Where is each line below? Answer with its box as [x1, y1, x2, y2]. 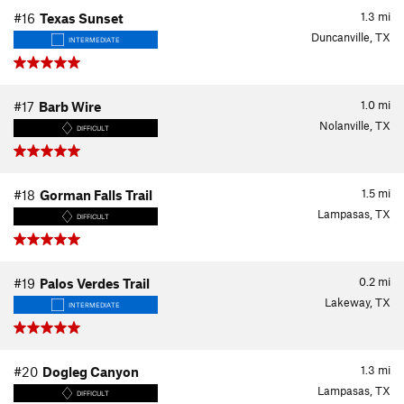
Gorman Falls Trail [40, 187, 152, 203]
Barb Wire [39, 98, 101, 115]
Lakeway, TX [325, 295, 390, 309]
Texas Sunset [40, 10, 124, 26]
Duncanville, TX [311, 30, 390, 44]
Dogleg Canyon [42, 363, 139, 380]
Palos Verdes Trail [40, 275, 150, 291]
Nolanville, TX [319, 118, 390, 133]
